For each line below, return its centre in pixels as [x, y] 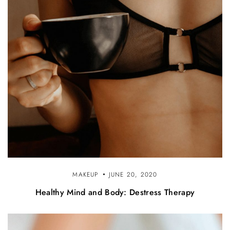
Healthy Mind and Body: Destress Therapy [115, 192]
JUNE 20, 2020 [133, 174]
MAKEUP [85, 174]
